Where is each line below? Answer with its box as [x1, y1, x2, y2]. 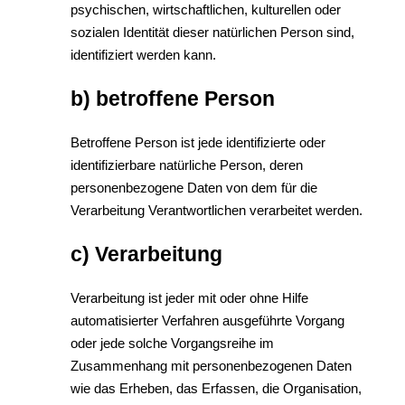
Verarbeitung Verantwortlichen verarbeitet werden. [71, 202, 363, 218]
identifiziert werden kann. [71, 47, 216, 62]
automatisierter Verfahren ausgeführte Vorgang [71, 313, 344, 328]
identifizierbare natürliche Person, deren [71, 157, 303, 173]
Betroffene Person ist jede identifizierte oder [71, 135, 325, 150]
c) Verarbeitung [71, 242, 222, 266]
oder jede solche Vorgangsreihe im [71, 335, 274, 351]
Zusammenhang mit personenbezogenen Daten [71, 358, 352, 373]
